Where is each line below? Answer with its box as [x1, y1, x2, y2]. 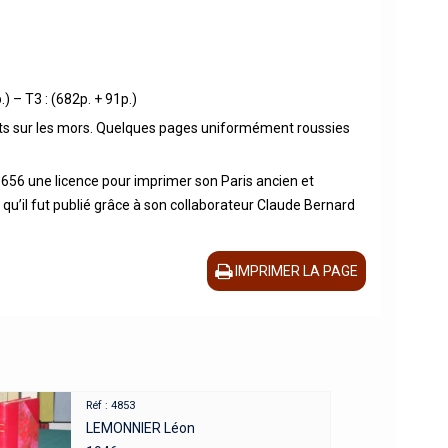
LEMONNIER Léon [85, 419, 195, 436]
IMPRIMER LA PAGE [235, 262, 358, 279]
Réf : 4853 [85, 398, 135, 412]
